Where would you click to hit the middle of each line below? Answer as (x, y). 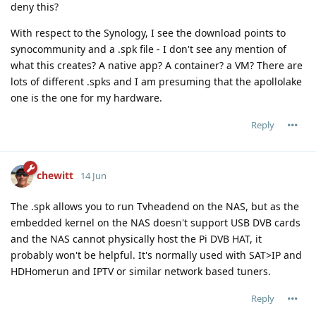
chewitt (55, 175)
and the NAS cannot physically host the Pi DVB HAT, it (136, 238)
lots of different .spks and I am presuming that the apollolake (156, 81)
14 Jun (93, 175)
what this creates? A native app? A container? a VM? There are (157, 65)
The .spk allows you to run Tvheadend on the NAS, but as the (155, 206)
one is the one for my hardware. (86, 97)
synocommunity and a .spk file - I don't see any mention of (148, 49)
